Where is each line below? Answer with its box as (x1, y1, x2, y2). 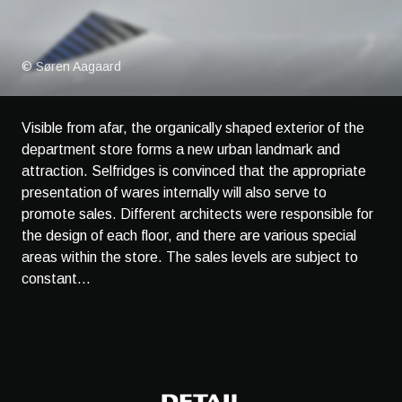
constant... (22, 270, 91, 286)
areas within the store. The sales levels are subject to (22, 249, 358, 265)
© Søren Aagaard (22, 58, 121, 74)
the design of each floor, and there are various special (22, 227, 356, 243)
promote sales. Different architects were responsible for (22, 205, 373, 222)
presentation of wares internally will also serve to (22, 184, 327, 200)
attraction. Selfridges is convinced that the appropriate (22, 162, 366, 179)
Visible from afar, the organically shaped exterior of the (22, 119, 364, 135)
